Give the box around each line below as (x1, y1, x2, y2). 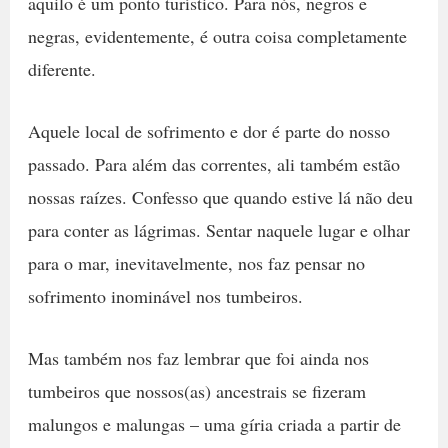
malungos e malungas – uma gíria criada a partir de (27, 411, 401, 436)
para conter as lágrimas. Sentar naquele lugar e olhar (27, 217, 410, 242)
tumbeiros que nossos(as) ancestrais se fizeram (27, 378, 366, 403)
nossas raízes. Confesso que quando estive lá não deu (27, 184, 413, 209)
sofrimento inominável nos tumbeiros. (27, 283, 303, 308)
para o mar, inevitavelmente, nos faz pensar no (27, 250, 365, 275)
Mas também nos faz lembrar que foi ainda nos (27, 345, 369, 370)
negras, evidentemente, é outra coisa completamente (27, 23, 407, 48)
